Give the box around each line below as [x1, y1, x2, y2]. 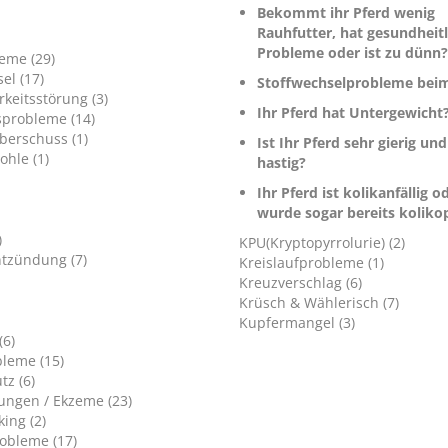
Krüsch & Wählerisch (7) [238, 293, 399, 313]
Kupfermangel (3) [238, 313, 355, 333]
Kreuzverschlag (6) [238, 273, 362, 293]
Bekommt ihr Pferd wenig [256, 3, 435, 23]
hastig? [256, 153, 306, 173]
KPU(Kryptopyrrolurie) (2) [238, 233, 405, 253]
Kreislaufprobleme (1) [238, 253, 384, 273]
